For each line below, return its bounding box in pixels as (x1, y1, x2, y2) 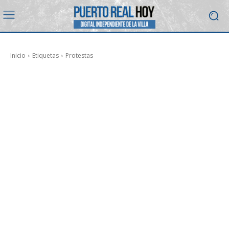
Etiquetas (32, 51, 59, 60)
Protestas (65, 51, 93, 60)
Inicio (10, 51, 26, 60)
